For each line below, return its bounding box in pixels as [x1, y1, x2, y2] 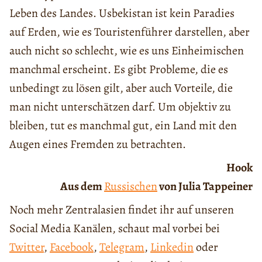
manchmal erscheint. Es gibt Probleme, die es [9, 61, 228, 78]
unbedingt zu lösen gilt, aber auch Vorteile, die [9, 80, 233, 96]
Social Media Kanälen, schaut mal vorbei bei [9, 220, 220, 237]
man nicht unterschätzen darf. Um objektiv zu [9, 99, 231, 115]
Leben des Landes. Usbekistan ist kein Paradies [9, 5, 235, 22]
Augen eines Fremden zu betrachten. [9, 136, 186, 153]
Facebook [50, 239, 94, 256]
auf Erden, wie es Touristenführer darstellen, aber [9, 24, 250, 40]
